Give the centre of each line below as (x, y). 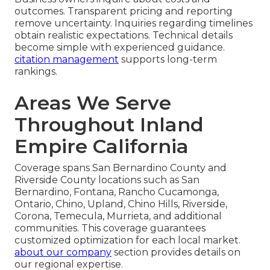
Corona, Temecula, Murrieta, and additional (118, 216)
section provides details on (176, 252)
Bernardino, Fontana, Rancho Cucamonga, (117, 192)
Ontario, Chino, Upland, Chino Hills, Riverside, (121, 204)
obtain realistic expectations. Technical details (124, 35)
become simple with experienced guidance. (120, 47)
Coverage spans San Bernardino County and (121, 168)
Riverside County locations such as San (107, 180)
